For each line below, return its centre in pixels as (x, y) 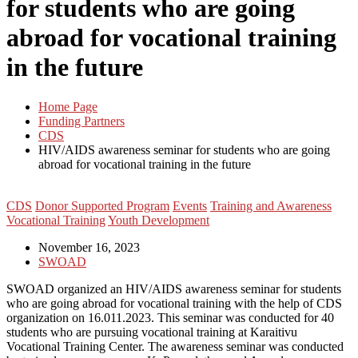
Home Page (68, 106)
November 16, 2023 (89, 247)
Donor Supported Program (102, 205)
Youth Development (159, 220)
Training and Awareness (271, 205)
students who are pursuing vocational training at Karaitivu (152, 332)
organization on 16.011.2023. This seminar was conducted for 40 (170, 317)
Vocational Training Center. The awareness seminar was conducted (175, 346)
